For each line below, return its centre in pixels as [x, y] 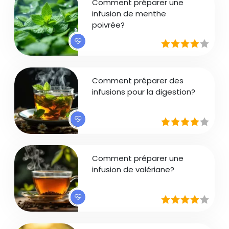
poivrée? [109, 25]
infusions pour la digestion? [144, 91]
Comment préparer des [138, 80]
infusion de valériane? [133, 169]
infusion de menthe [129, 14]
